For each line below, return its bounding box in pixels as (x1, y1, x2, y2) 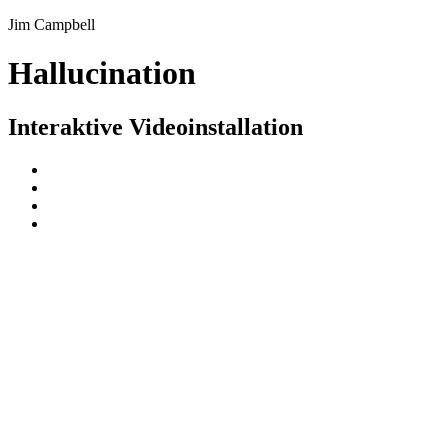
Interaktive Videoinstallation (8, 113, 303, 140)
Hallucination (8, 55, 196, 92)
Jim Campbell (8, 16, 95, 33)
